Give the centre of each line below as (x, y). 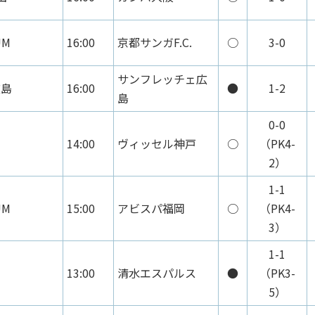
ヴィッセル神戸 (157, 143)
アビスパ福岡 (151, 208)
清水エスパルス (157, 272)
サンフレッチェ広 (162, 78)
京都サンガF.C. (155, 42)
